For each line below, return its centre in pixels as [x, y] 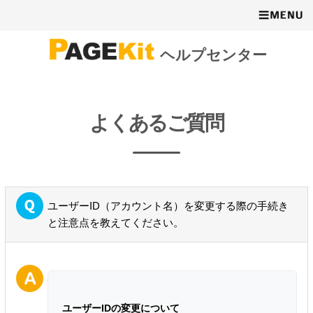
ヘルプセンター [213, 56]
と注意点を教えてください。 [115, 222]
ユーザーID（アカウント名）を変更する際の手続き [168, 205]
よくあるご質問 [156, 123]
